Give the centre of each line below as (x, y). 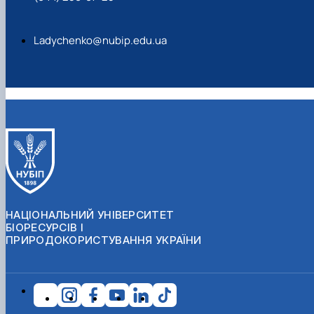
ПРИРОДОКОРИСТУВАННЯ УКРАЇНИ (104, 240)
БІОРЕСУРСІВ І (45, 227)
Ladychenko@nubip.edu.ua (100, 41)
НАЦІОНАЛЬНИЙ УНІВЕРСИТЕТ (90, 214)
